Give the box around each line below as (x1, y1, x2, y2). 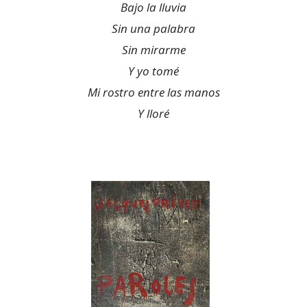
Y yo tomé (128, 63, 179, 79)
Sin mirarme (121, 42, 186, 58)
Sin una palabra (112, 21, 195, 36)
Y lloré (138, 106, 169, 121)
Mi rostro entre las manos (87, 84, 220, 100)
